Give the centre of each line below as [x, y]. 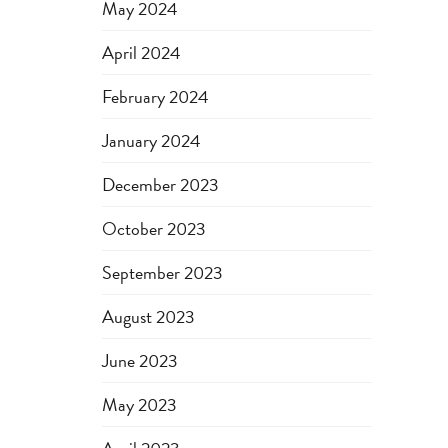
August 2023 [148, 316]
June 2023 [140, 360]
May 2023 [139, 404]
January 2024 [151, 140]
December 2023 [160, 184]
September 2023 [162, 272]
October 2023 [154, 228]
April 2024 [141, 52]
